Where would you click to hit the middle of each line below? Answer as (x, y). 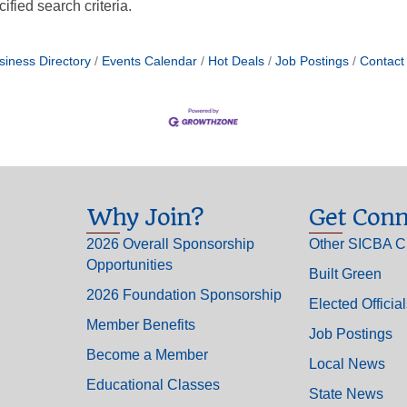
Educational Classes (153, 385)
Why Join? (144, 218)
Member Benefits (140, 325)
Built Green (345, 274)
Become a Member (147, 355)
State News (346, 394)
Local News (347, 364)
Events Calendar (149, 61)
